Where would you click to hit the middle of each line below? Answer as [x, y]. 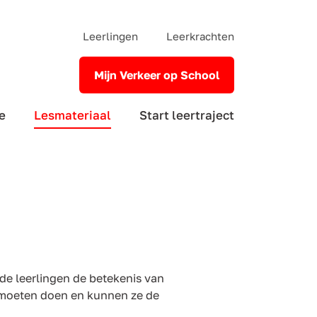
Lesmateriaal [73, 115]
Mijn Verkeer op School [157, 75]
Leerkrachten [200, 36]
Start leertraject [187, 115]
